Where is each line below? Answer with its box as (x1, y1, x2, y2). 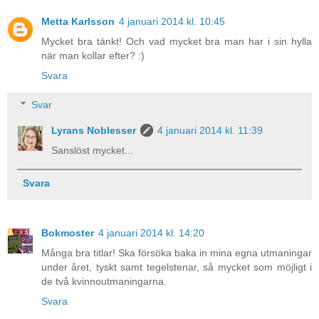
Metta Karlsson (41, 15, 115, 27)
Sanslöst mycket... (51, 145, 134, 157)
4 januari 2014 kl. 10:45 (119, 15, 225, 27)
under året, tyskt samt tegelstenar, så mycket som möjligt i (41, 261, 312, 273)
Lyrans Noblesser (51, 125, 137, 137)
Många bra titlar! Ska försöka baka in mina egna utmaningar (41, 246, 312, 258)
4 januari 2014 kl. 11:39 (157, 125, 263, 137)
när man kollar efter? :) (41, 49, 145, 61)
